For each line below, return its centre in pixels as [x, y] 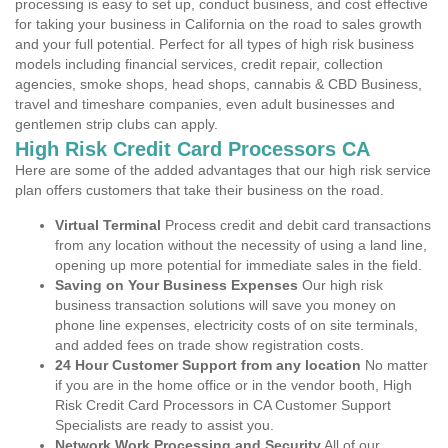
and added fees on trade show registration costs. [209, 345]
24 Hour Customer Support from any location [208, 365]
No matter [394, 365]
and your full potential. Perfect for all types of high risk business [214, 44]
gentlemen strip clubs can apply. [116, 124]
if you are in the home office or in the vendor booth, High [233, 385]
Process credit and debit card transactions [296, 225]
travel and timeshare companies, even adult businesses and [205, 104]
